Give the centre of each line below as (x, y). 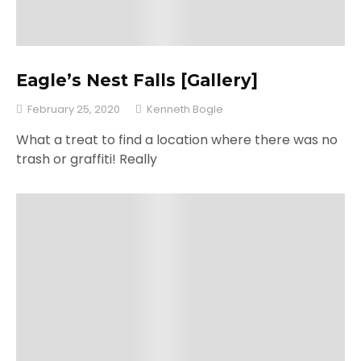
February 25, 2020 (74, 109)
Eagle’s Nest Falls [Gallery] (137, 81)
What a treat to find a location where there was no (177, 139)
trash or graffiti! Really (87, 159)
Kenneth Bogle (185, 109)
